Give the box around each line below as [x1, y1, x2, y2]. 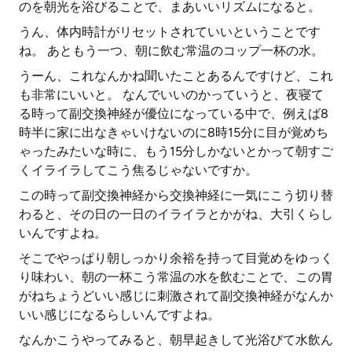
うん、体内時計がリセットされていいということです [19, 24, 321, 39]
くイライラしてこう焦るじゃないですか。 [19, 163, 258, 178]
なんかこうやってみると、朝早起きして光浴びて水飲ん [19, 332, 333, 347]
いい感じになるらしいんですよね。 [19, 307, 220, 322]
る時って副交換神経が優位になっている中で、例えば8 [19, 106, 328, 121]
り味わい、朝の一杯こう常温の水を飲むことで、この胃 [19, 269, 333, 284]
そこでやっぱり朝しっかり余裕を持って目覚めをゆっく [19, 251, 333, 266]
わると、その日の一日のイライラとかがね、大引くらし [19, 207, 333, 222]
